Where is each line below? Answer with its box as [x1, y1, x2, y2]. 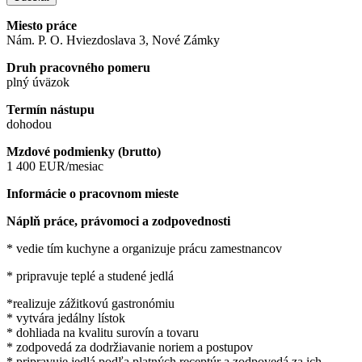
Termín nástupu [6, 103, 95, 117]
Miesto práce [6, 19, 77, 33]
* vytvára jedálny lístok [6, 311, 125, 326]
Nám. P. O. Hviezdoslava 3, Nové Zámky [6, 33, 220, 48]
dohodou [6, 117, 52, 132]
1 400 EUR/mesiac [6, 159, 103, 174]
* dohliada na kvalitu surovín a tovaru [6, 326, 199, 340]
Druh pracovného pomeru [6, 61, 150, 75]
